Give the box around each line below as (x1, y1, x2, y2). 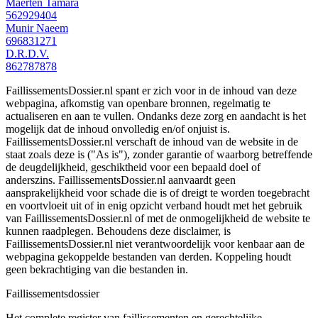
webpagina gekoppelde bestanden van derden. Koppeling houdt (6, 250, 291, 263)
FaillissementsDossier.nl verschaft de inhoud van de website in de (6, 135, 298, 148)
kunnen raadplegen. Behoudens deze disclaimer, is (6, 224, 231, 237)
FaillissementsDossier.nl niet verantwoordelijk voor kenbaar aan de (6, 237, 305, 250)
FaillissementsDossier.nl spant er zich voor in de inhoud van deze (6, 84, 297, 97)
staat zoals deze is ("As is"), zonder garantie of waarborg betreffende (6, 148, 312, 160)
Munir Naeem (6, 21, 68, 34)
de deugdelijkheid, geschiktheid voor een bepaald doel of (6, 160, 261, 173)
